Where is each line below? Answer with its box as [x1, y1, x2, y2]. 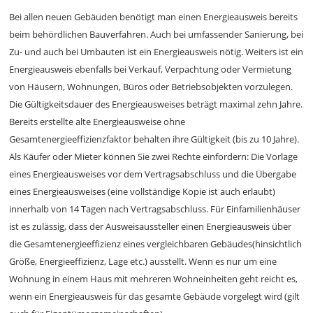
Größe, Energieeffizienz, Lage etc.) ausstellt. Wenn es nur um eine [9, 255, 277, 268]
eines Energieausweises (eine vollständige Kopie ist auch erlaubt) [9, 185, 276, 198]
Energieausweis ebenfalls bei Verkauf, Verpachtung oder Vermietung [9, 63, 292, 75]
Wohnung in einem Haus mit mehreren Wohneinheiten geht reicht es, [9, 272, 298, 285]
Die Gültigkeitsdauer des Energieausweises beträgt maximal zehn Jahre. [9, 98, 303, 110]
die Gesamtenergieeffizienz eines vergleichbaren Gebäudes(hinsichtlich [9, 238, 303, 250]
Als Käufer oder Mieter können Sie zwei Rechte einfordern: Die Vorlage [9, 150, 298, 163]
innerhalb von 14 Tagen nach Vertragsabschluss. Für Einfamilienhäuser [9, 203, 301, 215]
